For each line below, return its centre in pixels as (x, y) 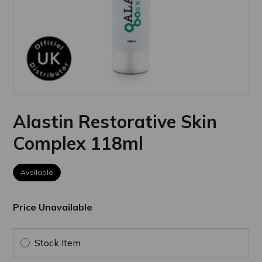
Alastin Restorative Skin (115, 121)
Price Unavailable (53, 207)
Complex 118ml (78, 143)
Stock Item (58, 242)
